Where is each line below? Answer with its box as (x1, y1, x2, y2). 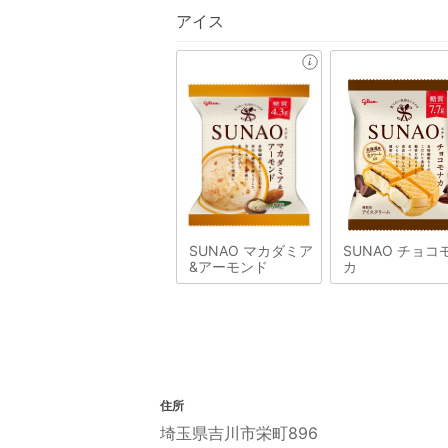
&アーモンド (189, 257, 268, 275)
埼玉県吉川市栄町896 (160, 422, 318, 443)
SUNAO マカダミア (189, 241, 313, 259)
